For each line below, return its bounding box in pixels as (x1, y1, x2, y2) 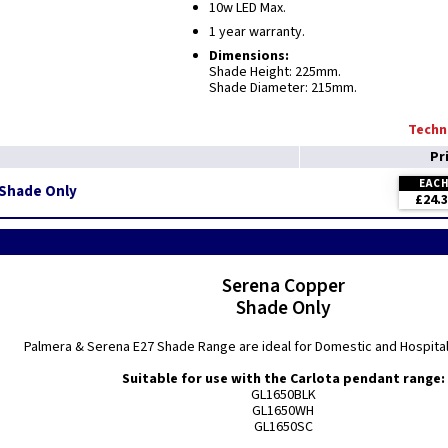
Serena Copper (221, 272, 345, 300)
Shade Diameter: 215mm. (208, 78, 357, 98)
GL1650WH (252, 401, 315, 421)
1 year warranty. (208, 22, 305, 42)
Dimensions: (208, 46, 289, 66)
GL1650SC (253, 417, 313, 437)
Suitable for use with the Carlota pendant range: (121, 369, 445, 389)
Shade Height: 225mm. (208, 62, 341, 82)
